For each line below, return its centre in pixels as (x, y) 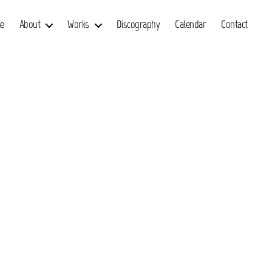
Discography (138, 24)
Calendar (191, 24)
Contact (234, 24)
